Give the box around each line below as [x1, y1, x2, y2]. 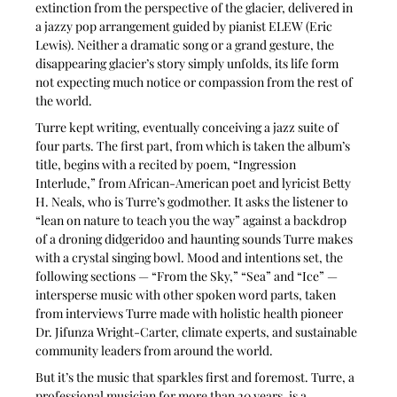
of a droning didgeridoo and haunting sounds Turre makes [35, 230, 356, 248]
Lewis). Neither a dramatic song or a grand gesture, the [35, 36, 338, 54]
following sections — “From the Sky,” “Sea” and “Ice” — [35, 268, 341, 285]
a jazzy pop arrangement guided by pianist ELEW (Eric [35, 18, 336, 35]
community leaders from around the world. [35, 342, 274, 360]
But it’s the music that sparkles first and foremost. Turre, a [35, 369, 358, 386]
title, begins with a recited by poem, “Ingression [35, 156, 300, 174]
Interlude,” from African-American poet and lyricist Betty [35, 175, 354, 192]
